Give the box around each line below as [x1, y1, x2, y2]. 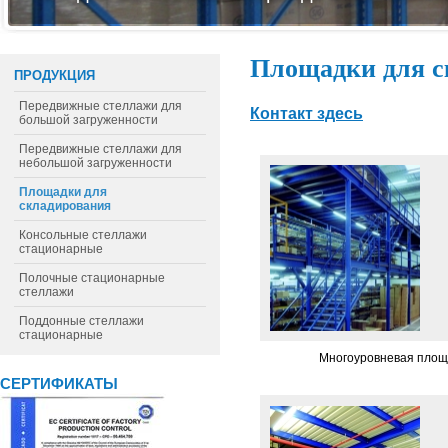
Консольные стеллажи [19, 228, 147, 242]
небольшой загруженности [19, 156, 172, 170]
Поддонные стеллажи [19, 314, 144, 328]
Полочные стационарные [19, 271, 165, 285]
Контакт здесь [250, 105, 363, 123]
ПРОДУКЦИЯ [14, 68, 95, 83]
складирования [19, 199, 111, 213]
